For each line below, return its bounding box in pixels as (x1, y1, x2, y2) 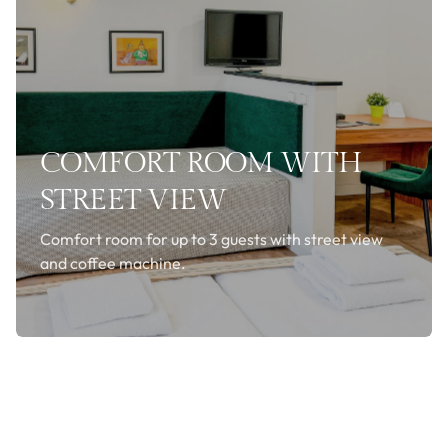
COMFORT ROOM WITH (40, 146, 362, 181)
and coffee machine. (40, 253, 186, 274)
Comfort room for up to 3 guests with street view (40, 229, 383, 250)
